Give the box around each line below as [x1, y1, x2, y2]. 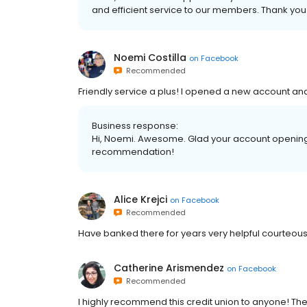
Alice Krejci [114, 193, 167, 207]
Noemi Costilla [114, 51, 186, 65]
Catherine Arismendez [114, 261, 224, 275]
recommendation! [92, 145, 174, 159]
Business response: [92, 119, 178, 133]
